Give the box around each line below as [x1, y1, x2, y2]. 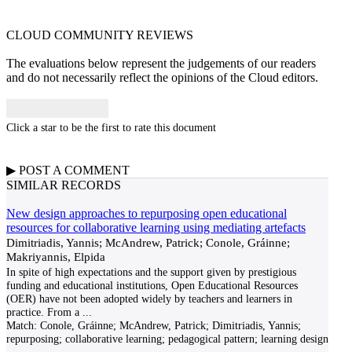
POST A [16, 163, 64, 177]
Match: [6, 319, 37, 332]
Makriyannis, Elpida [6, 250, 105, 263]
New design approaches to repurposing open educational [6, 207, 287, 220]
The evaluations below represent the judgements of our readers [6, 57, 316, 70]
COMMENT [64, 163, 130, 177]
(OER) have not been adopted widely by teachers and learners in [6, 292, 292, 305]
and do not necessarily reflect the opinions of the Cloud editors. [6, 71, 318, 84]
